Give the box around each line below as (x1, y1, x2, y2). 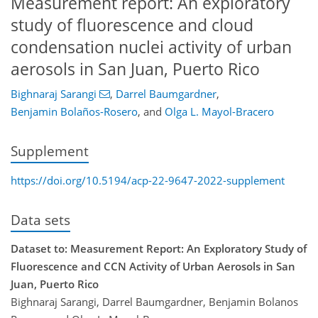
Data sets (11, 210, 70, 229)
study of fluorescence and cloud (11, 13, 253, 36)
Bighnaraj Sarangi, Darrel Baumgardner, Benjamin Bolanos (11, 294, 298, 309)
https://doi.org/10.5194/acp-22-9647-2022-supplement (11, 172, 285, 187)
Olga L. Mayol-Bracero (165, 104, 274, 119)
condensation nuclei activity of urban (11, 35, 292, 58)
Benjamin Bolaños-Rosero (11, 104, 138, 119)
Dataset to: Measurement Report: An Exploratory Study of (11, 241, 307, 256)
